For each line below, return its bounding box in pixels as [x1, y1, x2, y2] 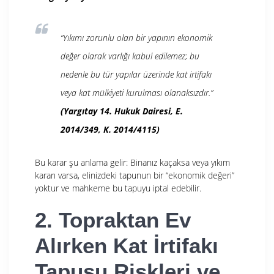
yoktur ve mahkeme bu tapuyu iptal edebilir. [35, 182, 201, 194]
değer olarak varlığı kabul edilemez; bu [61, 50, 199, 62]
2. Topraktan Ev [35, 207, 191, 232]
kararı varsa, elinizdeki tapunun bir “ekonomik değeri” [35, 169, 234, 181]
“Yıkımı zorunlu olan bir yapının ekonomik [61, 31, 212, 43]
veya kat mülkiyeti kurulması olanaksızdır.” [61, 86, 213, 98]
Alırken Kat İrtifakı [35, 233, 218, 257]
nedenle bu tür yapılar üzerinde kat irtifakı [61, 68, 212, 80]
